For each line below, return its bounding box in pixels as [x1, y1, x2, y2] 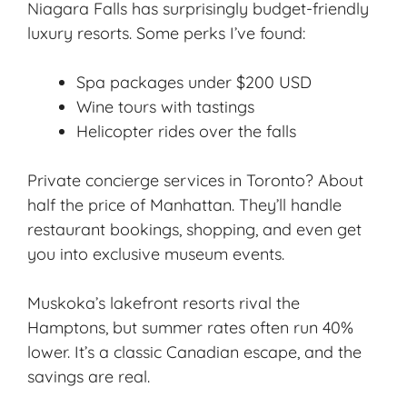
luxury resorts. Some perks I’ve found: [27, 22, 305, 44]
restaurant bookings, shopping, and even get [27, 218, 362, 240]
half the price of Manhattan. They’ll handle [27, 194, 342, 215]
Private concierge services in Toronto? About [27, 169, 363, 191]
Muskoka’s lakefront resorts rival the [27, 292, 300, 313]
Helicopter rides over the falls [76, 120, 296, 142]
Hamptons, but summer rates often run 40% [27, 316, 353, 338]
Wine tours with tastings [76, 95, 254, 117]
